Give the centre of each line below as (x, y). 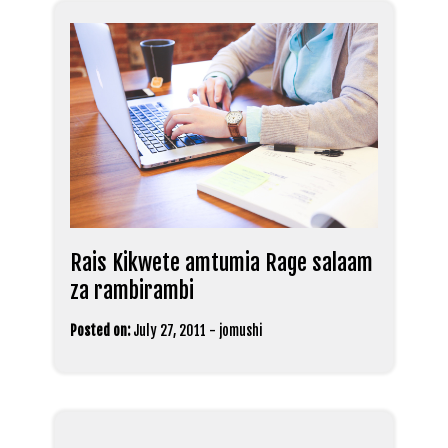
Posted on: (100, 331)
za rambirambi (132, 291)
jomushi (240, 331)
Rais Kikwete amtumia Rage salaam (221, 263)
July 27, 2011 (169, 331)
